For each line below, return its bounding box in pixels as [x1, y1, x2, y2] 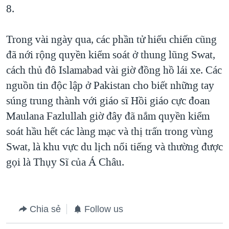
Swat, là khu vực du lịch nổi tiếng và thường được [6, 139, 223, 154]
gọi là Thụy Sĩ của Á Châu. [6, 154, 124, 169]
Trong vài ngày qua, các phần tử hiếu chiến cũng [6, 32, 217, 47]
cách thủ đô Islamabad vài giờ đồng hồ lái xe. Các [6, 62, 222, 77]
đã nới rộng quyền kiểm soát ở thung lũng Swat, [6, 47, 215, 62]
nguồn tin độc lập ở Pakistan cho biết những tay [6, 78, 214, 93]
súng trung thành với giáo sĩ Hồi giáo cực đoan [6, 93, 210, 108]
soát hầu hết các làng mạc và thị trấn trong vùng [6, 124, 213, 139]
